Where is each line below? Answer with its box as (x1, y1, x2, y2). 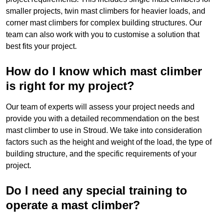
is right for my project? (6, 79, 134, 93)
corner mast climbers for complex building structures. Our (6, 19, 202, 27)
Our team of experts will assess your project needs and (6, 103, 195, 111)
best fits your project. (6, 42, 77, 51)
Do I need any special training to (6, 184, 187, 197)
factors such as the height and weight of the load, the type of (6, 138, 212, 147)
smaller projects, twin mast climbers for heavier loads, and (6, 7, 205, 16)
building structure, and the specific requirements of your (6, 150, 197, 158)
